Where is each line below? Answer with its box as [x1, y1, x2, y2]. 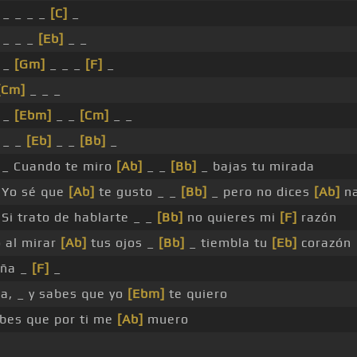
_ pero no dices [206, 184, 314, 200]
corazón [296, 235, 351, 251]
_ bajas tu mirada [196, 159, 315, 175]
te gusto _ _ [94, 184, 181, 200]
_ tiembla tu [184, 235, 272, 251]
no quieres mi [182, 210, 280, 226]
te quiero [164, 286, 228, 302]
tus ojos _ [86, 235, 159, 251]
